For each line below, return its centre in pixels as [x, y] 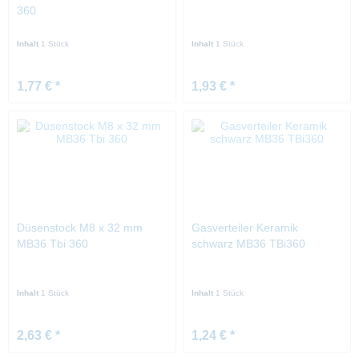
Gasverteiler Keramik [245, 228]
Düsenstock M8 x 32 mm [80, 228]
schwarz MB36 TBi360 [249, 244]
